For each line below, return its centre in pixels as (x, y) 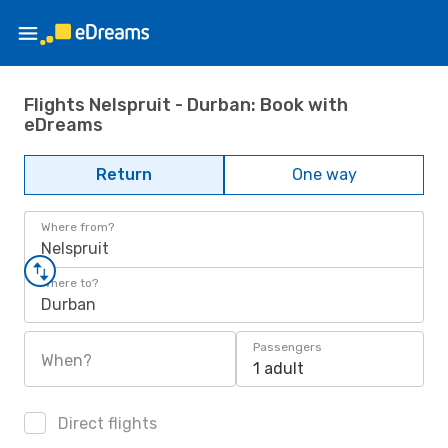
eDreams (63, 124)
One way (324, 174)
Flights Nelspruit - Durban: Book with (186, 104)
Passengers (287, 347)
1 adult (278, 368)
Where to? (69, 283)
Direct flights (105, 423)
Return (124, 174)
